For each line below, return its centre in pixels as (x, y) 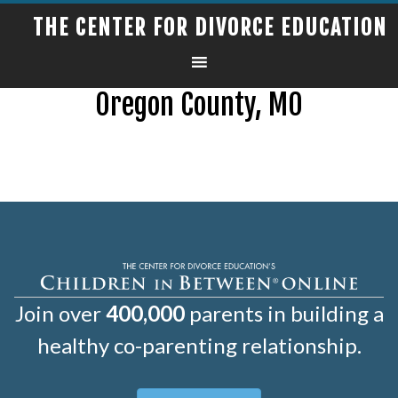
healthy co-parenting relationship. (199, 345)
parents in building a (284, 313)
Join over (60, 313)
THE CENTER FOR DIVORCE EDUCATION (210, 28)
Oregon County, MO (199, 105)
